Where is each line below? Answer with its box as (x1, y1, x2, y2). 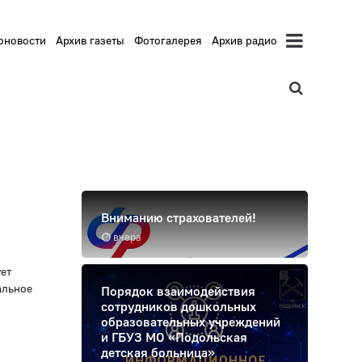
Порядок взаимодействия (101, 283, 255, 300)
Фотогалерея (134, 33, 203, 48)
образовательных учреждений (101, 314, 280, 330)
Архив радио (212, 33, 278, 48)
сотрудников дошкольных (101, 298, 256, 315)
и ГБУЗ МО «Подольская (101, 329, 247, 346)
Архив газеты (56, 33, 125, 48)
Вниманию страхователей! (101, 209, 256, 226)
